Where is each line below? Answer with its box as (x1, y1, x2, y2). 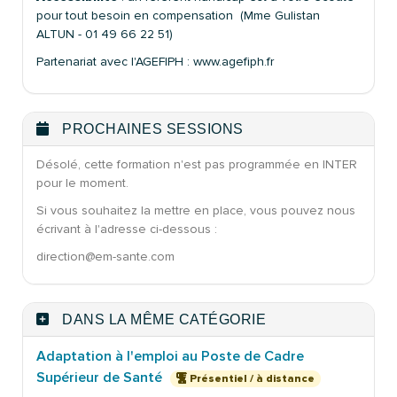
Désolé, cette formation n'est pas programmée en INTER (36, 156, 357, 172)
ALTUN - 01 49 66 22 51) (36, 26, 173, 42)
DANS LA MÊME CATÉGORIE (58, 311, 266, 327)
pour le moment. (36, 175, 128, 191)
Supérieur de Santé (36, 368, 166, 386)
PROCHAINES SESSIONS (58, 121, 244, 136)
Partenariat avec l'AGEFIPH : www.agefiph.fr (36, 53, 274, 69)
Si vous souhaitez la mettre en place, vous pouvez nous (36, 202, 355, 218)
